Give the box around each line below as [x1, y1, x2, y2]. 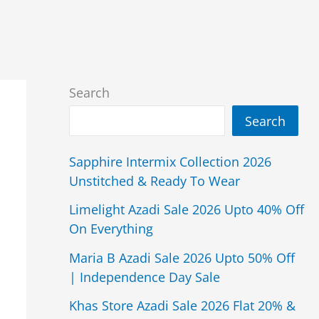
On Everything [68, 220, 153, 238]
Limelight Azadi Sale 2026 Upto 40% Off [68, 201, 304, 219]
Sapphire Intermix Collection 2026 [68, 152, 271, 170]
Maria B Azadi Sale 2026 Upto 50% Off [68, 249, 295, 266]
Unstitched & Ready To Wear [68, 172, 240, 189]
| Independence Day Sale [68, 268, 220, 286]
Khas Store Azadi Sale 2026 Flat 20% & [68, 297, 296, 315]
